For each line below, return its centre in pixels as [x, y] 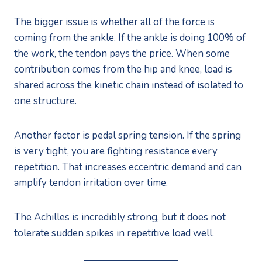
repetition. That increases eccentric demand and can [128, 167]
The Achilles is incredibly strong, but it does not [120, 217]
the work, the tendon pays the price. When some [122, 53]
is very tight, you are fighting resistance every [116, 151]
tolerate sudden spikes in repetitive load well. [114, 233]
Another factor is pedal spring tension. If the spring [127, 135]
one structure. [45, 101]
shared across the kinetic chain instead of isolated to [129, 85]
